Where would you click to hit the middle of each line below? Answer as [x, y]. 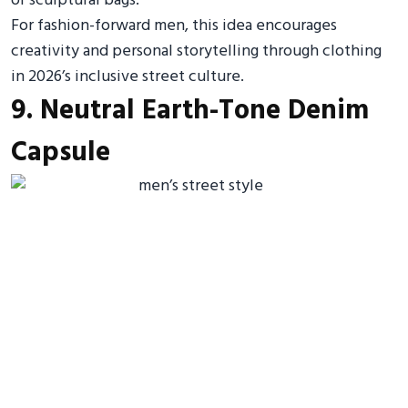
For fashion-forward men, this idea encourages [174, 26]
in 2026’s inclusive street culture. [127, 77]
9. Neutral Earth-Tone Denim [190, 111]
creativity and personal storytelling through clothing [196, 51]
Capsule [61, 153]
